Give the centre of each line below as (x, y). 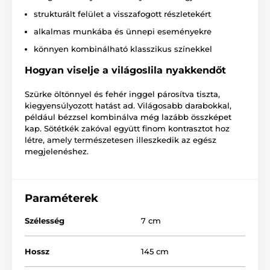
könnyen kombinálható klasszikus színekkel (123, 49)
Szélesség (45, 220)
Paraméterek (61, 198)
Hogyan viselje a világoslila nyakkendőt (125, 70)
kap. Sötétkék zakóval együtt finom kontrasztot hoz (127, 128)
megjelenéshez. (57, 151)
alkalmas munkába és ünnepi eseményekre (123, 31)
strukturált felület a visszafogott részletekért (122, 14)
